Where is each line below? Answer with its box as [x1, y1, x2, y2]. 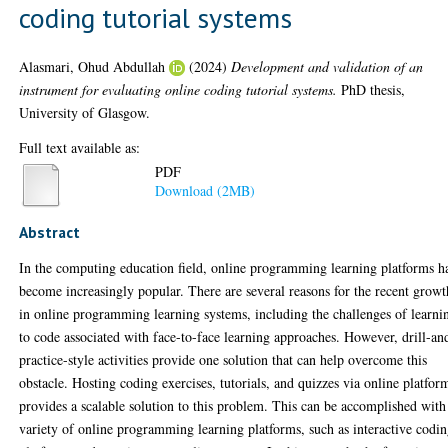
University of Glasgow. [19, 102, 151, 122]
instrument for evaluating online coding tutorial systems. [19, 79, 338, 99]
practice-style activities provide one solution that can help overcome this [19, 350, 428, 369]
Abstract [19, 222, 81, 242]
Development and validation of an [231, 56, 424, 76]
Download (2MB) [155, 181, 256, 201]
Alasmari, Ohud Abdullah [19, 56, 166, 76]
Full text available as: [19, 137, 141, 157]
